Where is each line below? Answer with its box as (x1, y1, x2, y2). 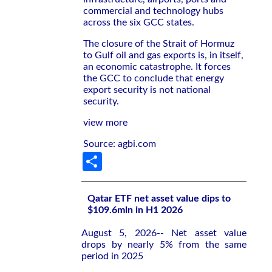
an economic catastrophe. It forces (83, 62, 231, 72)
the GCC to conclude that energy (83, 73, 224, 83)
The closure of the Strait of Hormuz (83, 39, 234, 49)
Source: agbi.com (83, 139, 156, 149)
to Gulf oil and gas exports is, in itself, (83, 50, 243, 60)
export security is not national (83, 85, 211, 95)
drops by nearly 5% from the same (81, 240, 246, 250)
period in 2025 (81, 251, 143, 261)
